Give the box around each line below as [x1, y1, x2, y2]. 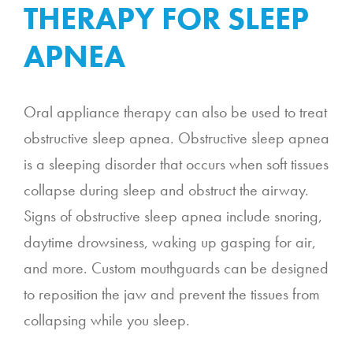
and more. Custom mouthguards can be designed [24, 257, 329, 278]
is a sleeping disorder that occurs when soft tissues [24, 153, 329, 174]
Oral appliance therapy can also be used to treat [24, 101, 327, 122]
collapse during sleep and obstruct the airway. [24, 179, 309, 200]
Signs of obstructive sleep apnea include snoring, [24, 205, 322, 226]
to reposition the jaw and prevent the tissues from [24, 283, 320, 304]
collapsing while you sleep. [24, 309, 190, 330]
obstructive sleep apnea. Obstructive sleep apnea [24, 127, 329, 148]
